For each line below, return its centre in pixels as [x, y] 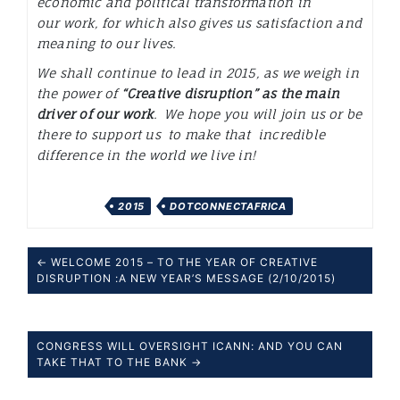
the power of [79, 94]
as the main [301, 94]
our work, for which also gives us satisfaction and [200, 23]
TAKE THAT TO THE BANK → [119, 362]
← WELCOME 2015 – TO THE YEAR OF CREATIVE [177, 262]
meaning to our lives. [108, 44]
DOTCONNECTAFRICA [229, 207]
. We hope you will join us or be [258, 114]
